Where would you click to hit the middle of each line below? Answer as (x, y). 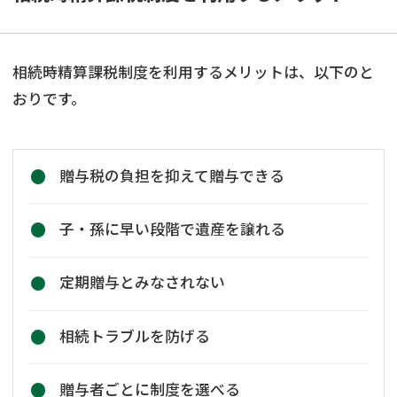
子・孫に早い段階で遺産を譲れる (172, 229)
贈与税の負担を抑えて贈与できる (171, 175)
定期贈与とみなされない (142, 282)
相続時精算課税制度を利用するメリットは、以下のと (193, 71)
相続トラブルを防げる (134, 335)
